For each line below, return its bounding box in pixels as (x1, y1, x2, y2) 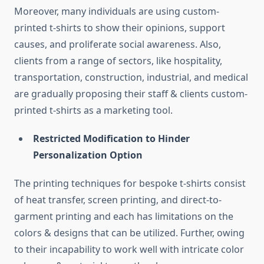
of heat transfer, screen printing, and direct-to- (14, 193, 222, 207)
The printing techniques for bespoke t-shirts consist (14, 177, 246, 190)
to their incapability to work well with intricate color (14, 243, 244, 256)
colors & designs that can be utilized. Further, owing (14, 226, 245, 240)
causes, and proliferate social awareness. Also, (14, 38, 221, 51)
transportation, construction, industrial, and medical (14, 71, 248, 84)
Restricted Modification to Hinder (33, 132, 190, 146)
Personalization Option (33, 148, 143, 162)
